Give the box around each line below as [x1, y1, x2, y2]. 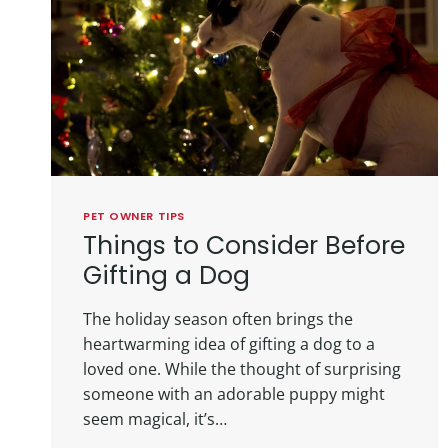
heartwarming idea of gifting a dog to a [83, 332, 375, 355]
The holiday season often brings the [83, 307, 353, 330]
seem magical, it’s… [83, 407, 227, 430]
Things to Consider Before [83, 227, 405, 263]
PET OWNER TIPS [83, 207, 185, 224]
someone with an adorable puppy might [83, 382, 385, 405]
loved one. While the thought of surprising [83, 357, 401, 380]
